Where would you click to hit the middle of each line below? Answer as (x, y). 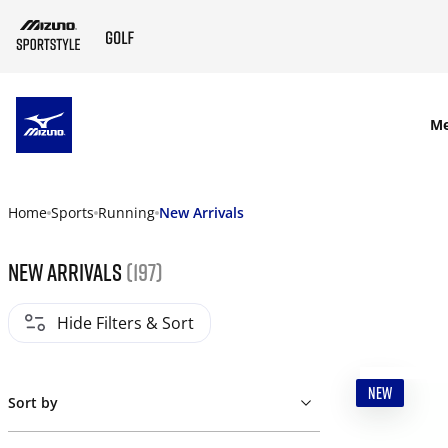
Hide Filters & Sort (125, 323)
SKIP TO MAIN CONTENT (169, 125)
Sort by (33, 402)
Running (126, 212)
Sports (72, 212)
